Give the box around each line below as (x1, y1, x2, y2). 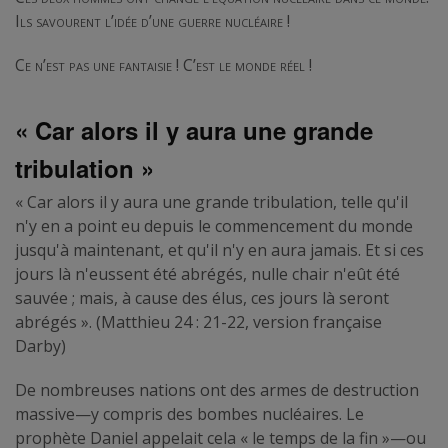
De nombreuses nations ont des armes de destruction (15, 378, 419, 401)
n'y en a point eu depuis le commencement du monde (15, 214, 413, 237)
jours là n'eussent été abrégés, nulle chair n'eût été (15, 262, 400, 285)
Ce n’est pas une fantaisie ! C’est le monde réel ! (15, 53, 312, 76)
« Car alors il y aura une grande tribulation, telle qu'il (15, 190, 408, 213)
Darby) (15, 334, 66, 357)
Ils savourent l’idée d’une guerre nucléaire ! (15, 9, 290, 32)
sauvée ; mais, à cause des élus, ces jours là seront (15, 286, 389, 309)
